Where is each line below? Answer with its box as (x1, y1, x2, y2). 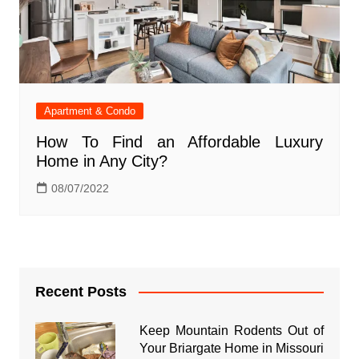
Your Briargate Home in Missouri (139, 341, 325, 355)
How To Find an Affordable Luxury (35, 132, 324, 151)
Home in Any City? (35, 151, 167, 170)
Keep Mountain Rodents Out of (139, 323, 325, 337)
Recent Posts (34, 283, 127, 300)
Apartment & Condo (43, 104, 135, 117)
